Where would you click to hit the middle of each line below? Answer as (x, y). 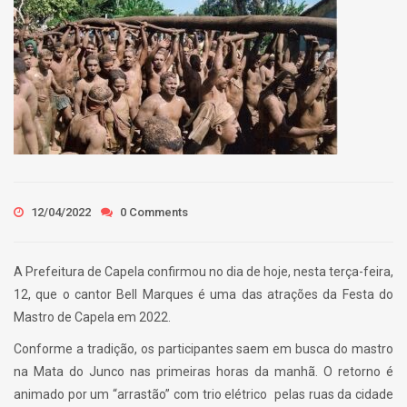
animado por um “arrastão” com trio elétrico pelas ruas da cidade (203, 394)
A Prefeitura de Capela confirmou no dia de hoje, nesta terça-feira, (203, 272)
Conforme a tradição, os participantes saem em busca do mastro (203, 349)
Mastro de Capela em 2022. (92, 317)
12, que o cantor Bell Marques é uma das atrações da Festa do (203, 294)
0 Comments (153, 212)
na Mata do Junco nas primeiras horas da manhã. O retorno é (203, 372)
